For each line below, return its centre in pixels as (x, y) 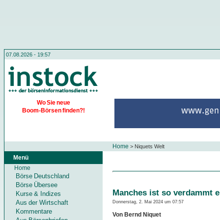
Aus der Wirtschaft (42, 203)
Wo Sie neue (54, 103)
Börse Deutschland (43, 176)
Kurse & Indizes (38, 194)
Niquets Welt (149, 146)
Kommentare (34, 211)
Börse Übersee (37, 185)
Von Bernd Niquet (137, 215)
